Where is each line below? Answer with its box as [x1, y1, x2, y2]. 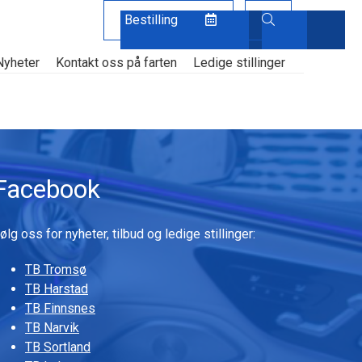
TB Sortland [25, 339, 90, 355]
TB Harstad [25, 281, 88, 297]
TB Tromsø [25, 262, 86, 277]
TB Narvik [25, 320, 79, 335]
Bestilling [124, 12, 181, 27]
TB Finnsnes [25, 301, 95, 316]
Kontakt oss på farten [55, 55, 177, 70]
